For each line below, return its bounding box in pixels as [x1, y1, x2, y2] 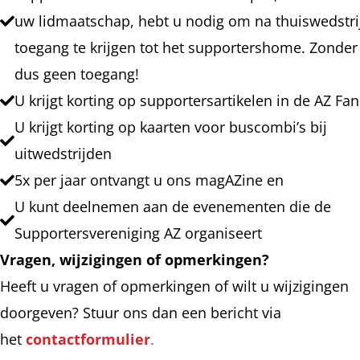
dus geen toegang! [14, 63, 139, 84]
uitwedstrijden [14, 143, 112, 163]
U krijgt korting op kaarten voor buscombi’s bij [14, 117, 327, 137]
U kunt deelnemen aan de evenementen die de [14, 196, 331, 216]
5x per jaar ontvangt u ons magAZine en [14, 170, 284, 190]
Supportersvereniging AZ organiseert [14, 223, 262, 243]
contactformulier [26, 329, 150, 349]
